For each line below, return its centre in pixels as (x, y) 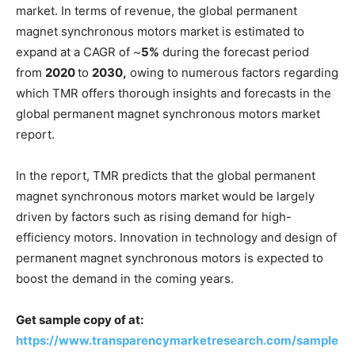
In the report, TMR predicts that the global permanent (166, 175)
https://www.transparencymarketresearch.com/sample (177, 340)
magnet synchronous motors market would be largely (165, 196)
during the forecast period (234, 52)
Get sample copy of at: (81, 319)
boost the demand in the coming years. (125, 278)
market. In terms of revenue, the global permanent (157, 10)
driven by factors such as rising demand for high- (154, 216)
